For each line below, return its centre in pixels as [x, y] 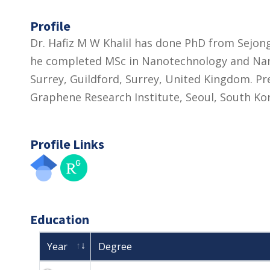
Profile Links [67, 144]
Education [60, 220]
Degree [115, 247]
